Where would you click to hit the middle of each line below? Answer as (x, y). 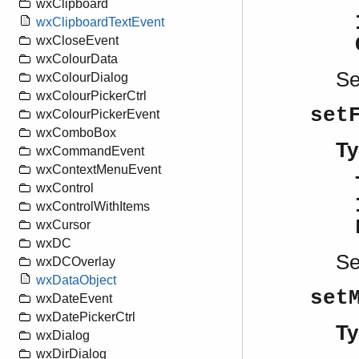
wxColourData (77, 59)
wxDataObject (76, 280)
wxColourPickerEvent (98, 115)
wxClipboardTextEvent (100, 22)
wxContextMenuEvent (99, 170)
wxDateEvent (74, 299)
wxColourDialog (82, 78)
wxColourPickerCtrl (91, 96)
